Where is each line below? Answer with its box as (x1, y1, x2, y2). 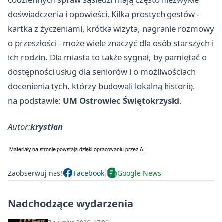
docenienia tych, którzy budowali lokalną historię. (8, 80, 195, 92)
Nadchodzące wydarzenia (8, 197, 133, 211)
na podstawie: (8, 95, 63, 107)
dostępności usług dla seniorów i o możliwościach (8, 66, 196, 78)
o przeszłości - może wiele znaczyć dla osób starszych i (8, 37, 214, 49)
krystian (30, 121, 63, 133)
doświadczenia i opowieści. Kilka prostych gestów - (8, 8, 199, 20)
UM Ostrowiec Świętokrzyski (63, 95, 179, 107)
